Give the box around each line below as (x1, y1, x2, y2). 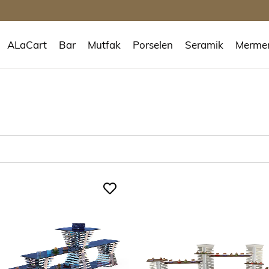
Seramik (184, 38, 223, 52)
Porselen (132, 38, 173, 52)
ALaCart (7, 38, 47, 52)
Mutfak (87, 38, 121, 52)
